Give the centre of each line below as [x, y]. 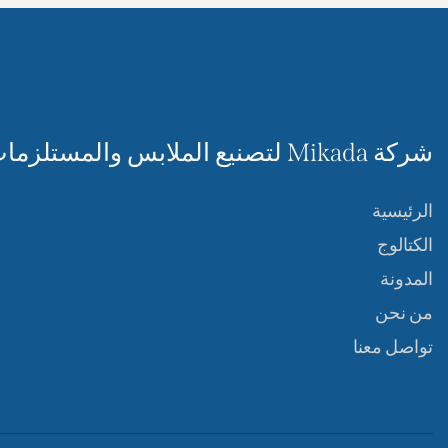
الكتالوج [405, 244]
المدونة [406, 278]
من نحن [404, 312]
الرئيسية [402, 210]
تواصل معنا [393, 346]
